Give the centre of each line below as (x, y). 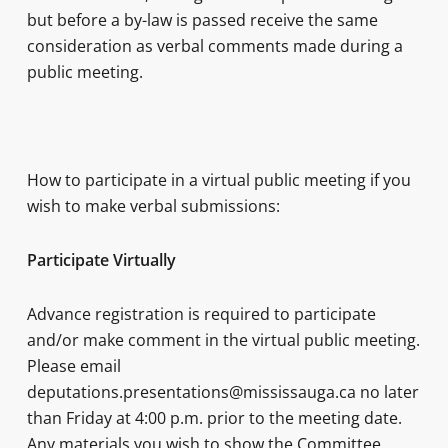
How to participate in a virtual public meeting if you (218, 180)
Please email (73, 366)
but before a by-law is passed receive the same (202, 20)
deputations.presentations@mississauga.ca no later (222, 392)
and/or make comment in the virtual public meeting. (223, 340)
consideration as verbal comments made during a (214, 46)
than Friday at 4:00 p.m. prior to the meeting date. (214, 418)
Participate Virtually (101, 260)
